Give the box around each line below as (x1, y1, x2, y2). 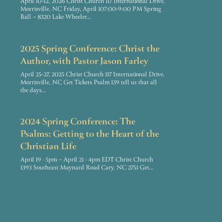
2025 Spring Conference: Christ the (20, 42, 160, 57)
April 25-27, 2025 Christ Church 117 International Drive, (20, 69, 165, 80)
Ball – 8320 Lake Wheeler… (20, 12, 92, 22)
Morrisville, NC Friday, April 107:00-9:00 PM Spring (20, 4, 162, 14)
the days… (20, 85, 47, 96)
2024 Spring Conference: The (20, 115, 136, 130)
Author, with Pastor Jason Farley (20, 54, 149, 69)
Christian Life (20, 140, 77, 155)
